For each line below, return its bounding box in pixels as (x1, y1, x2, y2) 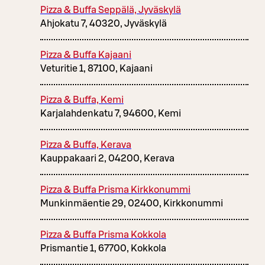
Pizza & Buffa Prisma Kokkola (40, 230, 166, 240)
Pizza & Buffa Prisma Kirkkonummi (40, 185, 190, 195)
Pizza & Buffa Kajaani (40, 50, 131, 60)
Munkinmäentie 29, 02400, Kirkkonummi (40, 199, 223, 209)
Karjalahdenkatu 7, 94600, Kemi (40, 109, 181, 119)
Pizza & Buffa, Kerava (40, 140, 131, 150)
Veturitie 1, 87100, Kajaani (40, 64, 153, 74)
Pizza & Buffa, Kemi (40, 95, 124, 105)
